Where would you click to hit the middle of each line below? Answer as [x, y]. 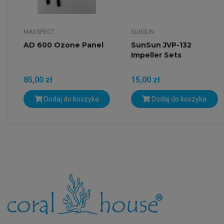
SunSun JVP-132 [161, 45]
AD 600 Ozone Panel [63, 45]
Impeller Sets [156, 55]
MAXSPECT [39, 32]
